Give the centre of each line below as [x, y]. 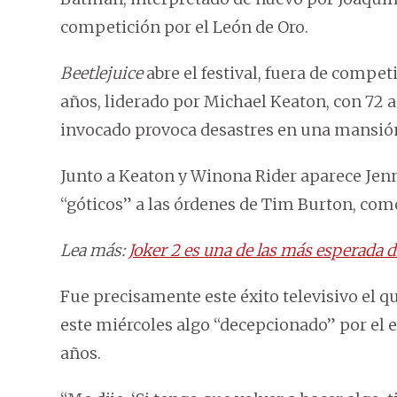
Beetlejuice [101, 74]
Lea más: [94, 251]
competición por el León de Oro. [184, 27]
